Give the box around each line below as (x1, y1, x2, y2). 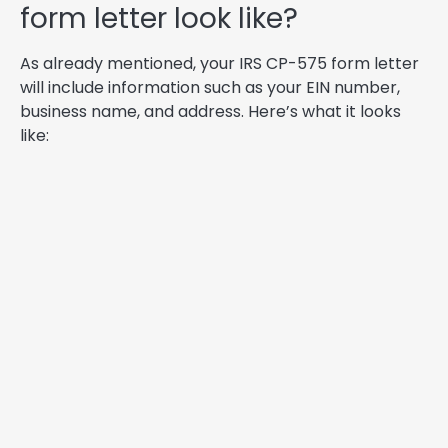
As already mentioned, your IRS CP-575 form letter (20, 52, 419, 76)
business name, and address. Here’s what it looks (20, 100, 401, 124)
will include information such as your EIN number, (20, 76, 400, 100)
